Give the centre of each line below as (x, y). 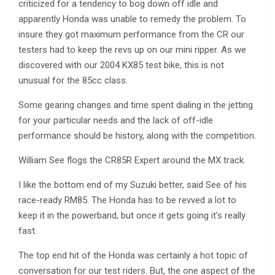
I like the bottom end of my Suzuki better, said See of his (133, 185)
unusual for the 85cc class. (73, 81)
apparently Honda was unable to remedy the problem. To (132, 19)
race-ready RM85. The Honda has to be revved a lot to (127, 200)
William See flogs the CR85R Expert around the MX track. (132, 161)
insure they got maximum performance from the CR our (131, 35)
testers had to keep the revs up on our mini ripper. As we (132, 50)
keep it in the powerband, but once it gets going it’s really (132, 216)
